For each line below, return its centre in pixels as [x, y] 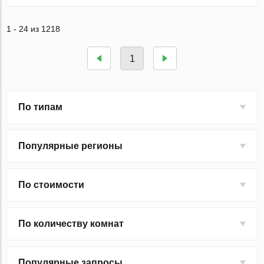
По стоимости [52, 185]
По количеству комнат [71, 224]
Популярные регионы [71, 146]
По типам [41, 107]
